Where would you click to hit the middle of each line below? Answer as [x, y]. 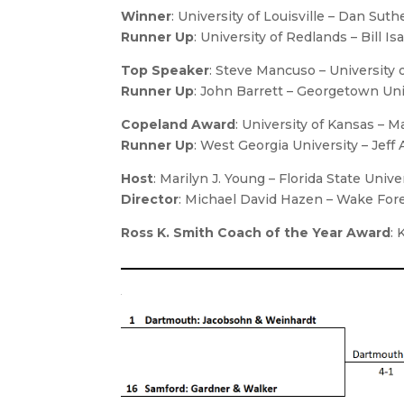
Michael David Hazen [254, 200]
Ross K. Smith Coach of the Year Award [256, 233]
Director [150, 200]
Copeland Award [179, 125]
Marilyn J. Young [213, 179]
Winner [147, 17]
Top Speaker [165, 71]
